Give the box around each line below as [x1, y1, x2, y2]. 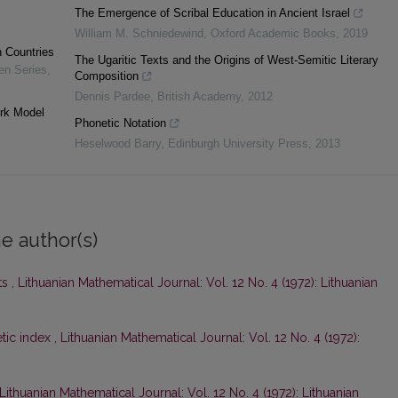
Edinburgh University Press [167, 137, 308, 151]
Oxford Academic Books [210, 27, 336, 41]
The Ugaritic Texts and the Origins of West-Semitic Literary [74, 53, 378, 68]
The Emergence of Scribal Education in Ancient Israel [74, 6, 350, 20]
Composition [74, 69, 139, 84]
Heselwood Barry [74, 137, 161, 151]
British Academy [156, 90, 241, 104]
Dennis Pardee [74, 90, 150, 104]
